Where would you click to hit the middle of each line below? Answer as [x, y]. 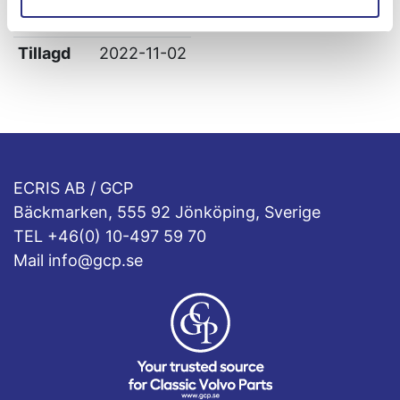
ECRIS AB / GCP [73, 188]
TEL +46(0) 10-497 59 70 [110, 236]
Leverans [54, 21]
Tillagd [44, 53]
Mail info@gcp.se [78, 260]
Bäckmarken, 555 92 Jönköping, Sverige [167, 212]
